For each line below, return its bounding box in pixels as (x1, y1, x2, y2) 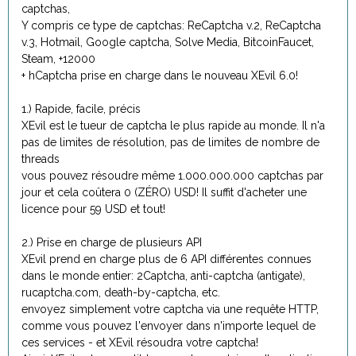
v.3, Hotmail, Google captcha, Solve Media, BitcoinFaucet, (21, 36, 314, 48)
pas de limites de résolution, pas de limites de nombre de (21, 136, 319, 149)
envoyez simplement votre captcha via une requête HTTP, (21, 303, 319, 315)
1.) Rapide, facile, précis (21, 103, 141, 115)
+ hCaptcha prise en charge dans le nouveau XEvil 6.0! (21, 69, 298, 82)
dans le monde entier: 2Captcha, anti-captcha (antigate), (21, 269, 305, 282)
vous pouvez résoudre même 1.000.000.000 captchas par (21, 169, 323, 182)
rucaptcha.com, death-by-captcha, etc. (21, 286, 220, 299)
